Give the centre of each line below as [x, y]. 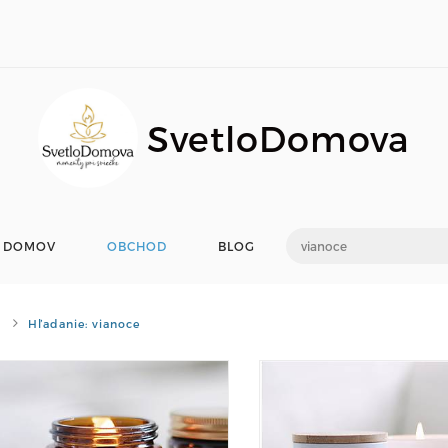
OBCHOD [136, 246]
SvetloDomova [278, 138]
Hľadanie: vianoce [84, 323]
